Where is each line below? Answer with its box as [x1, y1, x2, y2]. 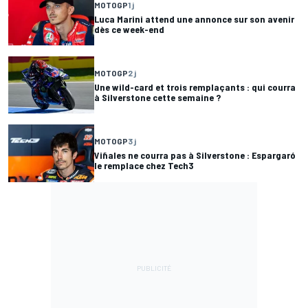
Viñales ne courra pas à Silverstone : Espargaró [94, 149, 296, 162]
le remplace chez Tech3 [94, 159, 193, 172]
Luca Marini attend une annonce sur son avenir [94, 12, 294, 25]
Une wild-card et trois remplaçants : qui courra [94, 80, 296, 93]
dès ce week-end [94, 23, 164, 35]
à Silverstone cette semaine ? [94, 91, 221, 103]
